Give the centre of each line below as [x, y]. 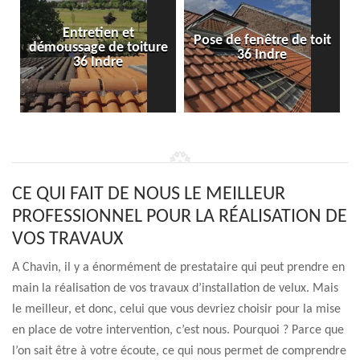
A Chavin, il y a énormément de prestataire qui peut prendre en [178, 268]
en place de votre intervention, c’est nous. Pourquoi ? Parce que [178, 330]
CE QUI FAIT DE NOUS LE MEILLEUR [149, 194]
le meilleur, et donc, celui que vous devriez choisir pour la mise [176, 309]
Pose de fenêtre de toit [262, 41]
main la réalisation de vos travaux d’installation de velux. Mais [175, 288]
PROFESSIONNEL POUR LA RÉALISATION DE [180, 217]
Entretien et [98, 33]
